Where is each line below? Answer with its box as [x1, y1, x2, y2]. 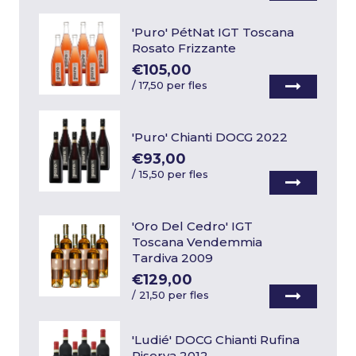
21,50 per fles [139, 288, 210, 302]
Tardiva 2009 [132, 250, 214, 266]
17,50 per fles [139, 79, 208, 91]
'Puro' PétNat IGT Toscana [132, 25, 295, 40]
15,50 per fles [139, 168, 209, 181]
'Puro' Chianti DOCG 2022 [132, 130, 288, 145]
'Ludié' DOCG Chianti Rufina [132, 332, 300, 348]
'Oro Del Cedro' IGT [132, 219, 253, 234]
